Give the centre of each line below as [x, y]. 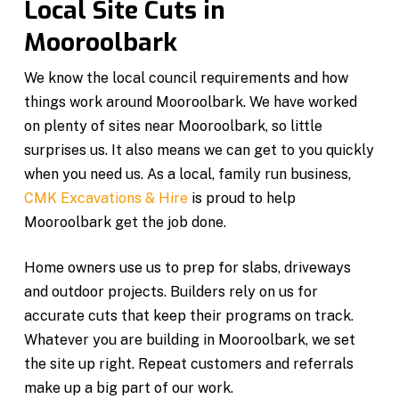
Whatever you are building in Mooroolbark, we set [190, 339]
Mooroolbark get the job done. [126, 222]
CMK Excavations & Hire [106, 198]
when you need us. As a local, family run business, [188, 174]
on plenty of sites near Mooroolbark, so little [174, 126]
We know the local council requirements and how [187, 77]
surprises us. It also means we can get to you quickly [199, 150]
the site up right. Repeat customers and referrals [189, 363]
